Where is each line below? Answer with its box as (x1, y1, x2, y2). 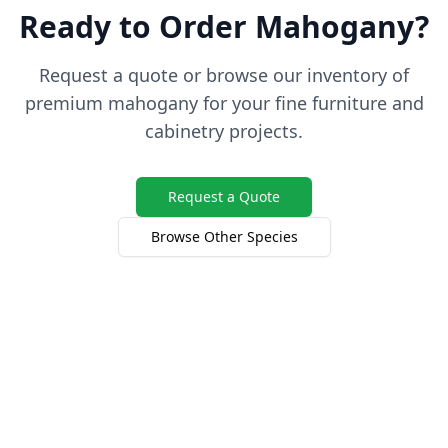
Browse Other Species (150, 227, 298, 246)
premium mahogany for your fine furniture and (24, 91, 424, 115)
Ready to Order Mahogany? (19, 6, 429, 47)
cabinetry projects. (145, 119, 303, 143)
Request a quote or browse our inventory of (39, 63, 409, 87)
